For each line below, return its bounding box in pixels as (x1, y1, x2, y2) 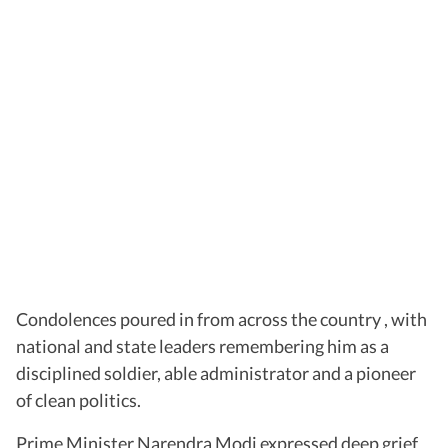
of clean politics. (16, 388, 141, 411)
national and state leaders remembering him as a (16, 334, 389, 357)
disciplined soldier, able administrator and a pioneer (16, 361, 416, 384)
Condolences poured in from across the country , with (16, 307, 427, 330)
